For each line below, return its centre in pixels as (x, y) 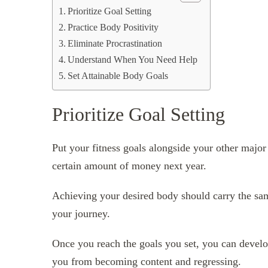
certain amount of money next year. (129, 165)
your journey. (81, 213)
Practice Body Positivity (113, 27)
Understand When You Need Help (133, 60)
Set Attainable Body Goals (118, 76)
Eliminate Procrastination (115, 43)
